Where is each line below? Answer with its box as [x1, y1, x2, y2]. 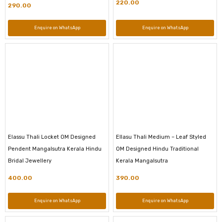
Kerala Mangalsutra [116, 158, 168, 165]
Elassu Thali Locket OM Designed [8, 134, 96, 141]
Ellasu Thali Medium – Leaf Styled [116, 134, 206, 141]
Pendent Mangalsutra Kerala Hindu [8, 146, 102, 153]
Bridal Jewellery [8, 158, 52, 165]
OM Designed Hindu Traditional [116, 146, 199, 153]
